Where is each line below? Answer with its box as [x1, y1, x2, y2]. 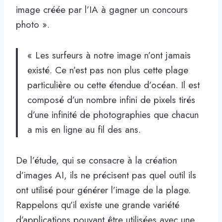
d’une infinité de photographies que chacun [27, 108, 199, 121]
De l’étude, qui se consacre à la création [16, 153, 177, 167]
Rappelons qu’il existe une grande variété [16, 198, 179, 212]
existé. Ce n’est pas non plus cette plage [27, 63, 188, 77]
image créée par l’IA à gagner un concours [16, 2, 188, 16]
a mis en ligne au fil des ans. [27, 122, 141, 136]
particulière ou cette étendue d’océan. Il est [27, 78, 200, 92]
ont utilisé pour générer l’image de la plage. [16, 183, 191, 197]
